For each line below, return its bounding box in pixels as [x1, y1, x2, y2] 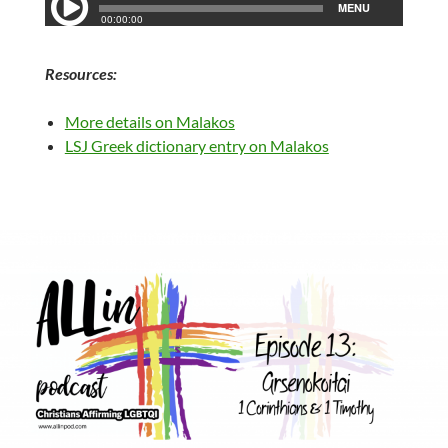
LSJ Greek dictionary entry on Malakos [64, 136, 329, 156]
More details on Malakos [64, 112, 235, 132]
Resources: [44, 64, 117, 84]
